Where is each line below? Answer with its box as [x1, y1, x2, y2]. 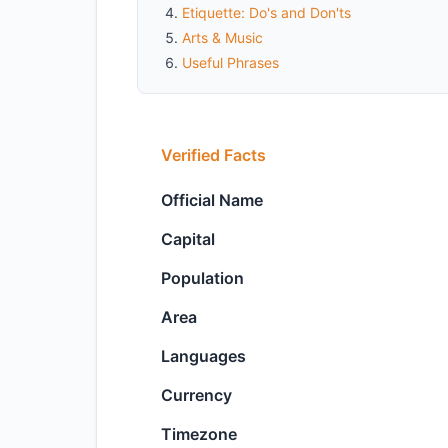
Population [161, 268, 244, 288]
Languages [161, 346, 246, 366]
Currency [161, 385, 232, 405]
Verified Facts [161, 145, 266, 165]
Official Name [161, 190, 263, 210]
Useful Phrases [182, 54, 279, 71]
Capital [161, 229, 215, 249]
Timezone [161, 424, 237, 444]
